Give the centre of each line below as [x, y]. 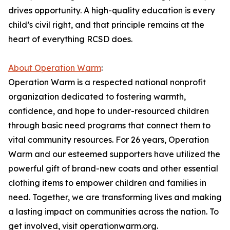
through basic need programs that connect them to [109, 125]
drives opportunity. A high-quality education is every [112, 10]
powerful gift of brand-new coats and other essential [113, 168]
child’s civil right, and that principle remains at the [106, 25]
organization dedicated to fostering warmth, [97, 97]
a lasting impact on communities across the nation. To [113, 212]
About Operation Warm [55, 68]
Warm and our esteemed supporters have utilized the [114, 154]
